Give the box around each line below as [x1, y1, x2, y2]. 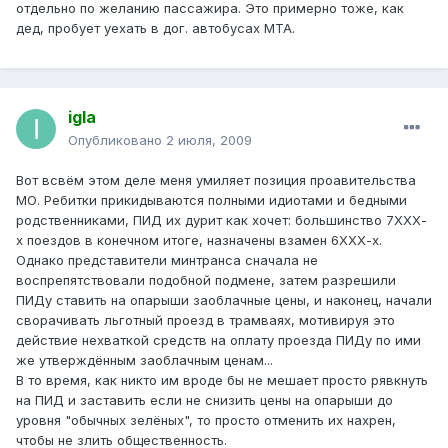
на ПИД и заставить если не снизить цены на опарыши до [16, 392, 393, 409]
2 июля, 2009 [166, 132, 252, 149]
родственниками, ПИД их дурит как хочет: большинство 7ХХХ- [16, 212, 427, 229]
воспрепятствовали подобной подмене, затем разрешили [16, 272, 396, 289]
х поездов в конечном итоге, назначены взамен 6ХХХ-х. [16, 232, 382, 249]
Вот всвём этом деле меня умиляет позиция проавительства [16, 172, 416, 189]
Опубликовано [68, 132, 166, 149]
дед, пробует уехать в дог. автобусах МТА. [16, 20, 295, 37]
